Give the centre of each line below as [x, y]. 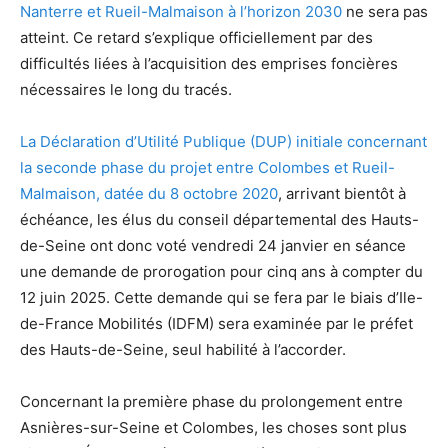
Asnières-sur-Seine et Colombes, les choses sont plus [213, 427]
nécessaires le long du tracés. [126, 89]
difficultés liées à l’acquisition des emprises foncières [209, 63]
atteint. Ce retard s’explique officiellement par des [196, 37]
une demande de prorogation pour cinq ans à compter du [221, 271]
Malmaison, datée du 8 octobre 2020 [149, 193]
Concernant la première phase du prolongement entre [211, 401]
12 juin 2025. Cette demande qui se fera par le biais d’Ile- [221, 297]
